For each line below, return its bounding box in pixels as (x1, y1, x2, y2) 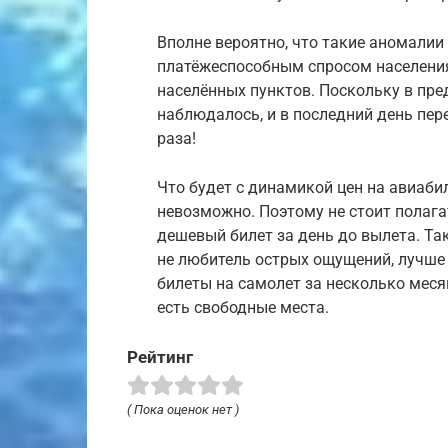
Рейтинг (127, 346, 193, 367)
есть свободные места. (157, 297, 329, 317)
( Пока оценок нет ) (127, 401, 239, 417)
